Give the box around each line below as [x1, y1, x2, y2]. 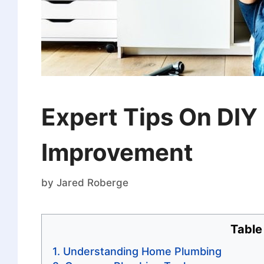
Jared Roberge [56, 176, 128, 189]
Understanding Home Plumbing [62, 245, 222, 258]
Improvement [41, 138, 193, 167]
